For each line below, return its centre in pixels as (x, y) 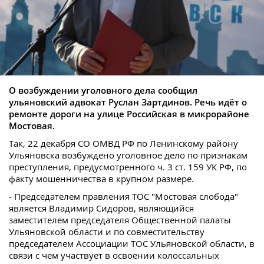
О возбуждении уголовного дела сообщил (103, 90)
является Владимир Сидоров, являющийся (101, 208)
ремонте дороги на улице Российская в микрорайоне (129, 114)
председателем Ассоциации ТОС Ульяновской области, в (132, 244)
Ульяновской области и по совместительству (107, 232)
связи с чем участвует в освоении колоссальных (114, 255)
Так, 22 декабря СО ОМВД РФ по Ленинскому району (123, 143)
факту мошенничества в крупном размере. (101, 179)
